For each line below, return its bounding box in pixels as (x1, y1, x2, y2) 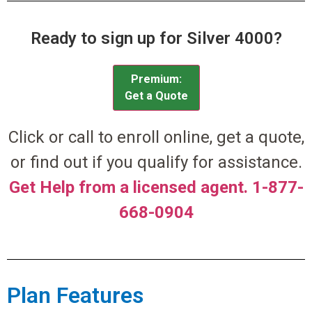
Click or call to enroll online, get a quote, (8, 127, 304, 147)
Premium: (130, 72, 182, 86)
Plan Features (7, 282, 143, 309)
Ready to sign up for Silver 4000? (30, 28, 282, 48)
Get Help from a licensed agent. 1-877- (8, 177, 304, 197)
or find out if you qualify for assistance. (10, 152, 302, 172)
